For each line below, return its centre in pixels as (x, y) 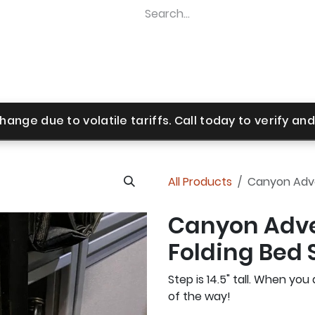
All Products (200, 182)
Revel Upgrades (153, 71)
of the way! (199, 296)
